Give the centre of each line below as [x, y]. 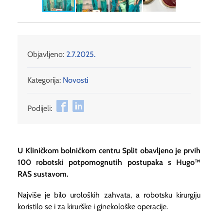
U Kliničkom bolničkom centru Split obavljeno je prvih [109, 150]
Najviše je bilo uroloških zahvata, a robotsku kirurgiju [109, 195]
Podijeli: [40, 108]
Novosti [76, 80]
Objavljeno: [47, 54]
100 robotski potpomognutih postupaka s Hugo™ [109, 162]
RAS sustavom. [43, 174]
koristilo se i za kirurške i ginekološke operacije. [93, 206]
